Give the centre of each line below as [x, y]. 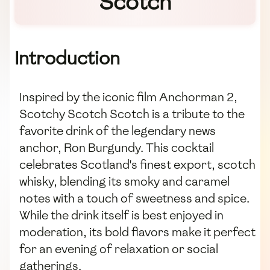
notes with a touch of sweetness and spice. [134, 199]
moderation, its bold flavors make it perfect [137, 232]
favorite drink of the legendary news [118, 131]
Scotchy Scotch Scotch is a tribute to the [132, 114]
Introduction [67, 58]
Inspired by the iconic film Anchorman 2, [128, 97]
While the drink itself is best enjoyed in [121, 215]
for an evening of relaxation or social [119, 249]
